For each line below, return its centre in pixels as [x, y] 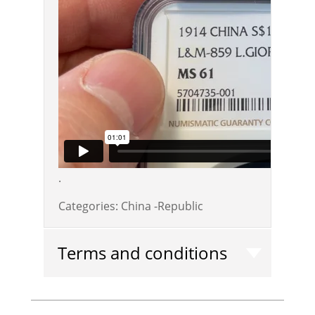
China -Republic [162, 206]
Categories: [89, 206]
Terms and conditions [143, 253]
